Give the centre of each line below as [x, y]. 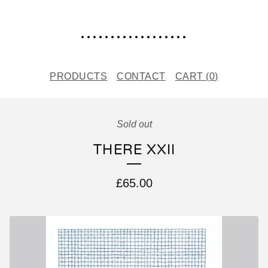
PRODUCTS [79, 76]
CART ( [192, 76]
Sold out [134, 124]
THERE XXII [134, 150]
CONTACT [141, 76]
